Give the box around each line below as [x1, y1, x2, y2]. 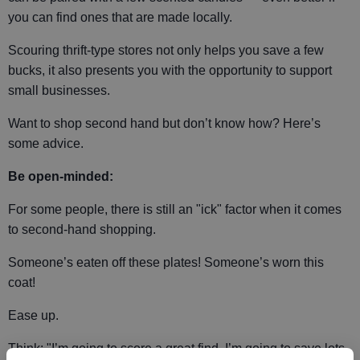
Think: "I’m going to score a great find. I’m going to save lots [8, 341, 345, 355]
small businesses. [8, 83, 110, 97]
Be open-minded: [8, 169, 113, 183]
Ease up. [8, 308, 59, 322]
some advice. [8, 136, 84, 150]
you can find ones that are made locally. [8, 10, 232, 24]
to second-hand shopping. [8, 222, 156, 236]
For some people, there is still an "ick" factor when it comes [8, 202, 342, 216]
